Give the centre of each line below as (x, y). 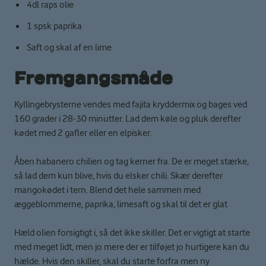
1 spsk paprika (54, 26)
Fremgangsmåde (94, 78)
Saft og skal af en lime (70, 48)
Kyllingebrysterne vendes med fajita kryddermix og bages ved (131, 105)
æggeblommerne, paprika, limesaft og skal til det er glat (121, 205)
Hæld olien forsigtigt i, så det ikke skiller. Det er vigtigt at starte (132, 233)
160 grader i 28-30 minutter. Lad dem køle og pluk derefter (128, 119)
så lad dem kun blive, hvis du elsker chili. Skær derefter (118, 176)
